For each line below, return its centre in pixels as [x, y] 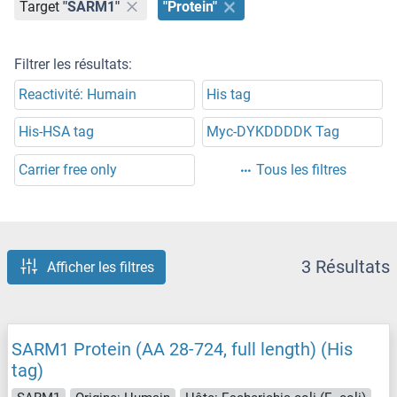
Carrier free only [68, 170]
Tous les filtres [301, 170]
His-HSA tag [56, 132]
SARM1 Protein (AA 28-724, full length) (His [182, 349]
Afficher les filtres [101, 267]
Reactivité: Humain [78, 95]
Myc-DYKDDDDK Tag [273, 132]
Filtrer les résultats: [73, 65]
